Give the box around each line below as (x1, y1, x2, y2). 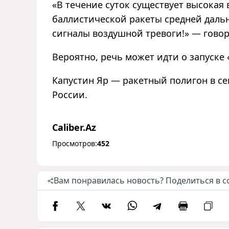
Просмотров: (52, 139, 97, 149)
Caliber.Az (52, 121, 96, 134)
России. (52, 88, 87, 101)
